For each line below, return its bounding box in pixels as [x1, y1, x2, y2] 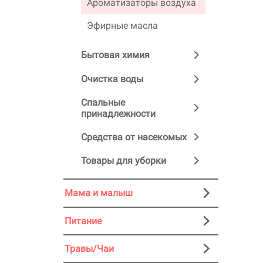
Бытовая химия [81, 49, 150, 61]
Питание [65, 215, 102, 227]
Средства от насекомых [81, 131, 187, 143]
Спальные [81, 96, 125, 108]
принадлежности [81, 107, 156, 119]
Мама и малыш [65, 187, 133, 199]
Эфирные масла [87, 20, 158, 32]
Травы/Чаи [65, 243, 114, 255]
